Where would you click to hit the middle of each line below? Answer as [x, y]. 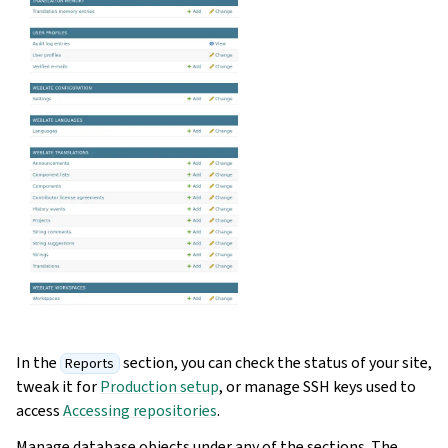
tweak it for [58, 386]
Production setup [159, 386]
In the [38, 362]
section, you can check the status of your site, [275, 362]
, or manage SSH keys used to [317, 386]
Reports [90, 363]
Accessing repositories [140, 410]
